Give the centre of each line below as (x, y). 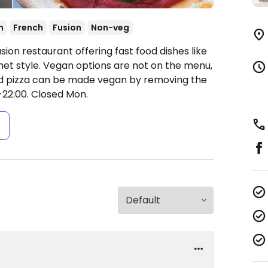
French (28, 28)
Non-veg (110, 28)
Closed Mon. (58, 94)
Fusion (67, 28)
